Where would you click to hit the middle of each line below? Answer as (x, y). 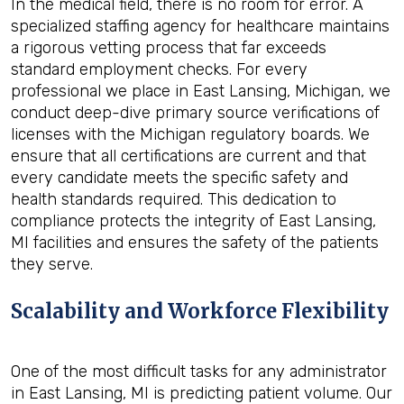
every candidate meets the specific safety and (179, 178)
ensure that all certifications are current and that (188, 156)
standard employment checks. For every (159, 69)
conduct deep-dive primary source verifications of (195, 113)
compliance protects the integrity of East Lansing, (193, 221)
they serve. (52, 264)
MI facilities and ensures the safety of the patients (195, 243)
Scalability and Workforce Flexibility (200, 311)
